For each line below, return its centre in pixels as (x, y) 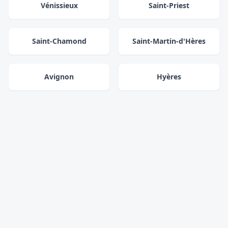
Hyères (169, 77)
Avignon (59, 77)
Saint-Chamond (59, 41)
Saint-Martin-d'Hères (169, 41)
